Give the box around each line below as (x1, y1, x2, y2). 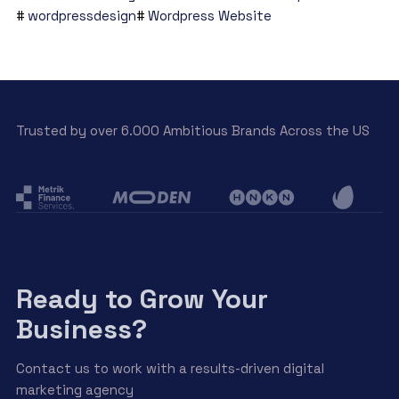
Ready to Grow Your (15, 281, 268, 317)
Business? (15, 312, 147, 347)
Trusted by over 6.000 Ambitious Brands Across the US (15, 122, 370, 140)
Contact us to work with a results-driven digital (15, 360, 324, 378)
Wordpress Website (147, 7, 272, 25)
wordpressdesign (27, 7, 136, 25)
